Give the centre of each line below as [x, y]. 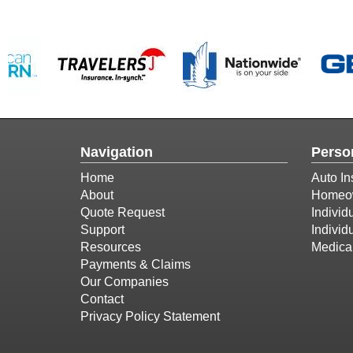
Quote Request [123, 212]
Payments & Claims [136, 264]
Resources [111, 247]
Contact [102, 299]
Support [102, 230]
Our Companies [124, 282]
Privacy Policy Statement [150, 316]
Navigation [117, 152]
